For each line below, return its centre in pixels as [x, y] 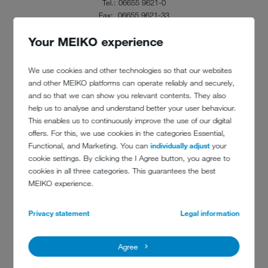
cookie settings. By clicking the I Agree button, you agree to [129, 158]
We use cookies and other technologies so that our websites [130, 70]
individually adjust [180, 146]
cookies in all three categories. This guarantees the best [122, 171]
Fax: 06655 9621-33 [134, 15]
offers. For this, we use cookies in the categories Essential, [127, 133]
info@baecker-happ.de [126, 35]
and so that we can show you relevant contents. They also [127, 95]
